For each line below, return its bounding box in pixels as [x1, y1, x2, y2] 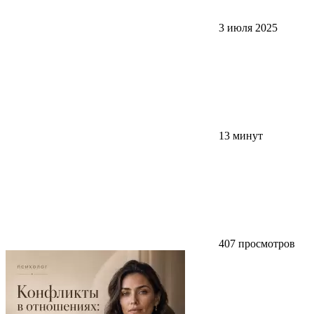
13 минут [216, 129, 263, 142]
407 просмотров [216, 237, 295, 250]
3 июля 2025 [219, 21, 278, 34]
